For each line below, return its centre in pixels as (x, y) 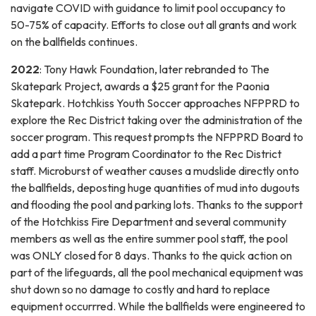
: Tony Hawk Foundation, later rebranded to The (154, 69)
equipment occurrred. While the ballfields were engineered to (158, 306)
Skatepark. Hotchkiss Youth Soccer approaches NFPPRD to (155, 103)
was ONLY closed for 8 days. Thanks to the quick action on (151, 255)
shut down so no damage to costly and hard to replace (140, 289)
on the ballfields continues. (75, 41)
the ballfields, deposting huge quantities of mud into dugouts (155, 187)
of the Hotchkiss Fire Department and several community (148, 221)
